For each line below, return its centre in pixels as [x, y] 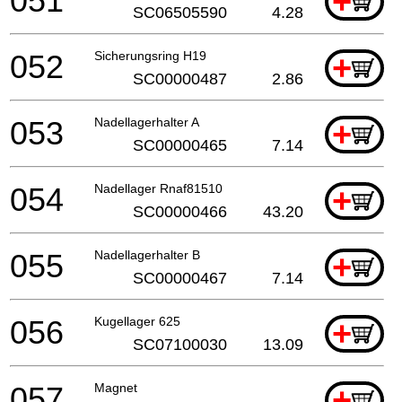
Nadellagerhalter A [147, 122]
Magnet [116, 387]
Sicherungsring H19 [150, 55]
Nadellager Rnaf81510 [158, 188]
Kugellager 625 [137, 321]
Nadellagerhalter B [147, 254]
